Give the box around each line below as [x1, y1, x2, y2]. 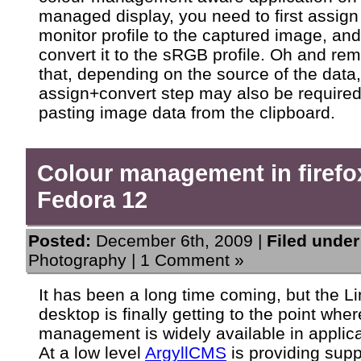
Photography [28, 251, 127, 270]
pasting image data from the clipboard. [39, 103, 335, 122]
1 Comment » [140, 251, 244, 270]
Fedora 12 [37, 186, 148, 213]
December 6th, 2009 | [91, 231, 267, 251]
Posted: [28, 231, 91, 251]
